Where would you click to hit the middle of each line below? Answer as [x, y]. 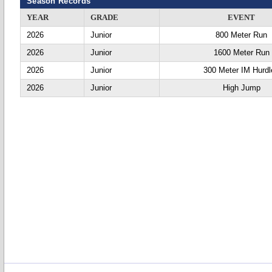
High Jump [242, 88]
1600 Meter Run [242, 53]
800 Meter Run [242, 35]
